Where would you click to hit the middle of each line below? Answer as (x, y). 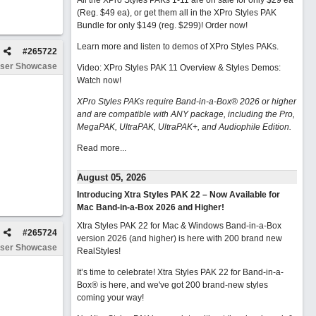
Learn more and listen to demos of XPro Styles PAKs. (177, 47)
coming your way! (110, 298)
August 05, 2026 (111, 177)
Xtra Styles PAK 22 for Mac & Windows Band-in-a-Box (179, 226)
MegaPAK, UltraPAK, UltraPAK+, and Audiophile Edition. (184, 127)
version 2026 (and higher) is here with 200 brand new (179, 238)
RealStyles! (98, 251)
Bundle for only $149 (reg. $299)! (141, 25)
